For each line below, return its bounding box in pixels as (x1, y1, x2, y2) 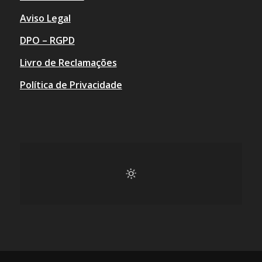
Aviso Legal (19, 12, 71, 25)
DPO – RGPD (19, 34, 75, 47)
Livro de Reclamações (19, 56, 117, 69)
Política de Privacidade (19, 78, 122, 91)
